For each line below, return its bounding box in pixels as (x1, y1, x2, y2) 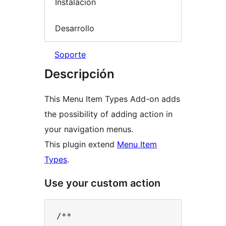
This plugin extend (44, 139, 117, 150)
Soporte (54, 49, 86, 60)
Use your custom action (44, 177, 160, 190)
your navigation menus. (44, 124, 133, 135)
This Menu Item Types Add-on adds (44, 94, 180, 104)
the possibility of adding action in (44, 109, 173, 120)
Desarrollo (55, 23, 94, 33)
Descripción (44, 67, 115, 82)
